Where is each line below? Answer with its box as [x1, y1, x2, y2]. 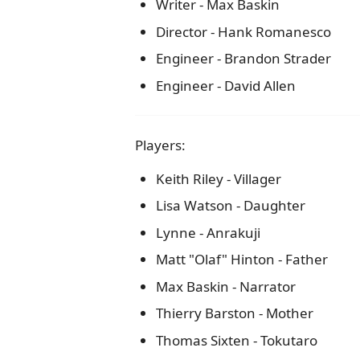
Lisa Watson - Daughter [155, 196, 305, 215]
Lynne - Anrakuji [155, 223, 260, 242]
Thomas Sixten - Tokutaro [155, 330, 317, 350]
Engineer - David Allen [155, 76, 296, 95]
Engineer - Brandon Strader [155, 49, 331, 67]
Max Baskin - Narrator [155, 276, 296, 296]
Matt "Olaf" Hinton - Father [155, 250, 328, 268]
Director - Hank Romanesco [155, 22, 331, 41]
